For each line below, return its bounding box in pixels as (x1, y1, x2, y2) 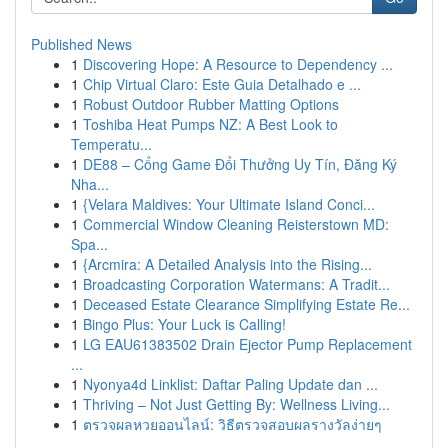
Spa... (71, 234, 108, 254)
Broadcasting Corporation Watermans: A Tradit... (83, 274, 390, 294)
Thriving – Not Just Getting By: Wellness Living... (83, 394, 390, 414)
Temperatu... (71, 134, 152, 154)
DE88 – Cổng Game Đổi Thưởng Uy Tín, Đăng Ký (83, 154, 397, 174)
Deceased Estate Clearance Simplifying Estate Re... (83, 294, 410, 314)
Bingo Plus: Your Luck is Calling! (83, 314, 286, 334)
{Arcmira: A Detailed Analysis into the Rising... (83, 254, 372, 274)
